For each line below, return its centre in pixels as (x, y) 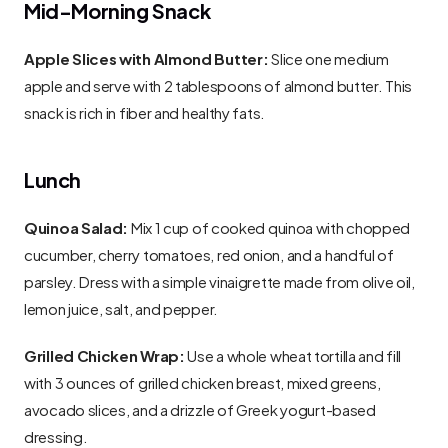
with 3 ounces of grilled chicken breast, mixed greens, (202, 381)
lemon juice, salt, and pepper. (121, 307)
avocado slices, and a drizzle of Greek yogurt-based (200, 408)
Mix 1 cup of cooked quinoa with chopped (269, 226)
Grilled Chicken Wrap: (104, 354)
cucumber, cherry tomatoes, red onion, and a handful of (209, 253)
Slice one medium (328, 57)
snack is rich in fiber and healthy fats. (144, 111)
